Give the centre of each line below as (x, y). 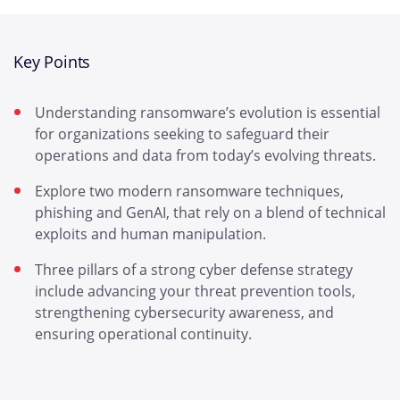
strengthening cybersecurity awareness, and (184, 312)
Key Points (52, 62)
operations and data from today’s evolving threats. (205, 155)
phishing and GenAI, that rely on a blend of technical (210, 212)
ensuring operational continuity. (143, 334)
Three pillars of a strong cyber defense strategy (194, 270)
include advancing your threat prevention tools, (195, 291)
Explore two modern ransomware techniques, (189, 191)
